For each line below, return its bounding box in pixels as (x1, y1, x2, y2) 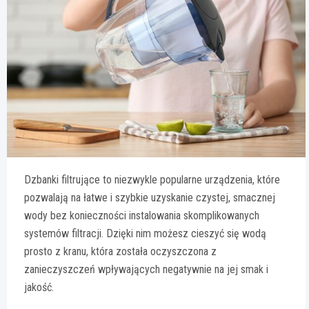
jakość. (24, 281, 54, 295)
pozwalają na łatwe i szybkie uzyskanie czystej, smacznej (24, 191, 275, 205)
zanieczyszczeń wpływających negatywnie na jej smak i (24, 263, 268, 277)
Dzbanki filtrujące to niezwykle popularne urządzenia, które (24, 173, 280, 187)
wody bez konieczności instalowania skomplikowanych (24, 209, 259, 223)
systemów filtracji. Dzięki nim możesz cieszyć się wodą (24, 227, 266, 241)
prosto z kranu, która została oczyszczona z (24, 245, 217, 259)
